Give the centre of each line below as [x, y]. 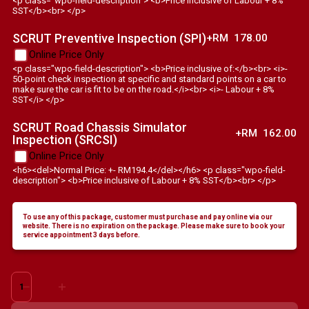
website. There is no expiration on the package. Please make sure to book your [154, 226]
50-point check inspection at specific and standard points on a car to [149, 79]
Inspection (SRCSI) [65, 139]
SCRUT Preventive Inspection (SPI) [109, 38]
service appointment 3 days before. [81, 235]
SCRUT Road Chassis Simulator [100, 127]
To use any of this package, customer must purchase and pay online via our [148, 217]
